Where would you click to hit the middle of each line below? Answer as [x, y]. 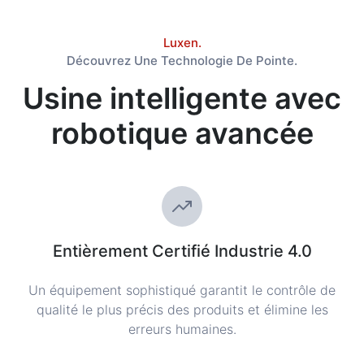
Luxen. [182, 43]
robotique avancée [182, 133]
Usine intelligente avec [182, 98]
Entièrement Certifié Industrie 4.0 [182, 251]
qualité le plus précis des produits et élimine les [182, 310]
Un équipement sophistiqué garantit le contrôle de [182, 290]
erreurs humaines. [182, 329]
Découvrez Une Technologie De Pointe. [182, 61]
